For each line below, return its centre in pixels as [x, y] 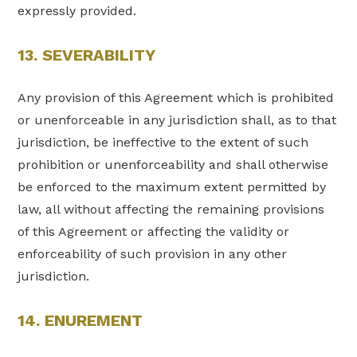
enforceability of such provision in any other [153, 254]
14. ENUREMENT [80, 321]
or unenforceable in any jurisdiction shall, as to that [177, 120]
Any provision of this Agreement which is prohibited [176, 98]
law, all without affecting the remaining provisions [171, 210]
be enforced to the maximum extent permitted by [172, 187]
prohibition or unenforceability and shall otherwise [173, 165]
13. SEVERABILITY [87, 55]
